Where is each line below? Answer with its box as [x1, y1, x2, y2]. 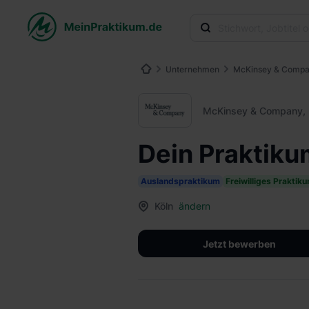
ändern [179, 200, 210, 212]
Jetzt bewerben [203, 237, 276, 250]
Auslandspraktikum [141, 176, 220, 186]
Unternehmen [166, 64, 219, 74]
